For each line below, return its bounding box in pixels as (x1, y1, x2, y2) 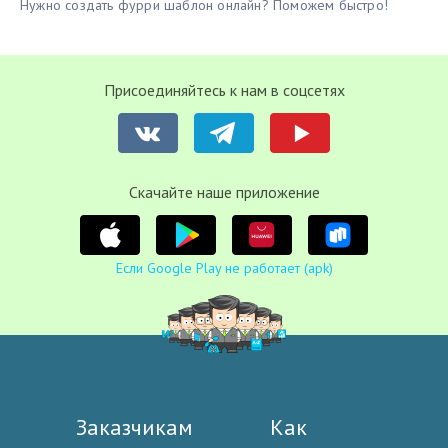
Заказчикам (76, 413, 193, 442)
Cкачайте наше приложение (128, 182, 320, 203)
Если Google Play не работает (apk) (115, 259, 333, 278)
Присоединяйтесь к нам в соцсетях (103, 80, 345, 101)
